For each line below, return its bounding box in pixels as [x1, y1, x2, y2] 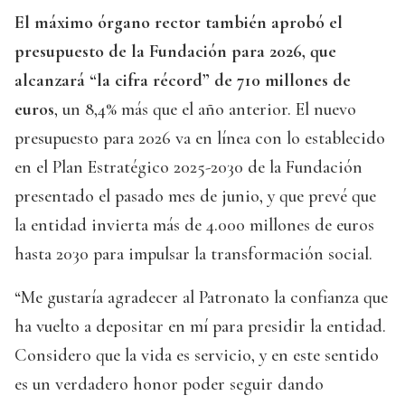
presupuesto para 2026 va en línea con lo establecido [14, 127, 385, 150]
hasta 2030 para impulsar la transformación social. [14, 243, 372, 266]
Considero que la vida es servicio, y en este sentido [14, 344, 379, 367]
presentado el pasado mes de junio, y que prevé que [14, 185, 376, 208]
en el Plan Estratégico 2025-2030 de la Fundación [14, 156, 363, 179]
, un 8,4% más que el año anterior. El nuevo [54, 99, 356, 121]
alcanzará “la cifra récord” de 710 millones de [14, 70, 351, 92]
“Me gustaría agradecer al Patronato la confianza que [14, 287, 388, 309]
